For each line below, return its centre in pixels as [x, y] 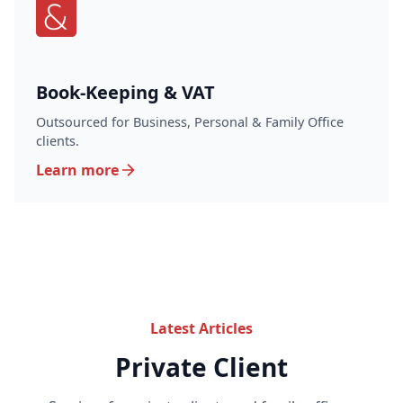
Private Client [201, 367]
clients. [58, 141]
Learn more [77, 170]
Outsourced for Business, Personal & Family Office [190, 122]
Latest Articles [201, 328]
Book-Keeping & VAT [125, 92]
